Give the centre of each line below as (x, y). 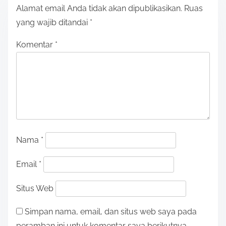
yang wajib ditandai (53, 22)
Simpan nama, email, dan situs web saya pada (111, 211)
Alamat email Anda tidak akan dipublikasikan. (99, 8)
